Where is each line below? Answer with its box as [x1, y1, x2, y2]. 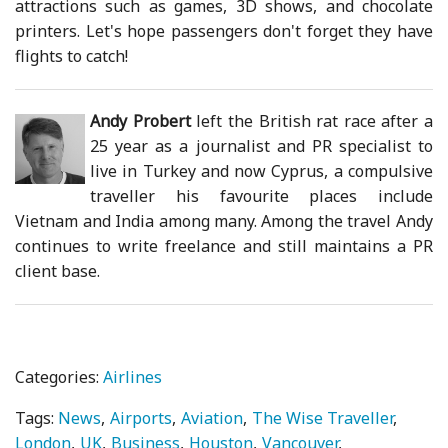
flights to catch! [15, 45, 129, 68]
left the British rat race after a [190, 110, 433, 133]
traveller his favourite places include [90, 185, 433, 208]
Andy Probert [90, 110, 191, 133]
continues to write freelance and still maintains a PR [15, 235, 433, 258]
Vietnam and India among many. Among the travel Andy [15, 210, 433, 233]
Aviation [181, 407, 244, 430]
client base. [15, 260, 101, 283]
